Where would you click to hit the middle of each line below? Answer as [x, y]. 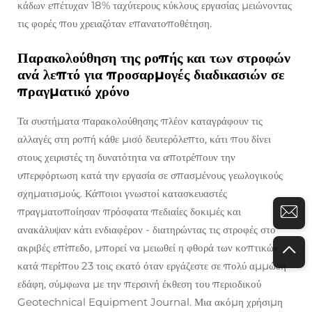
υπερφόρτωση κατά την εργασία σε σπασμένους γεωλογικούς [150, 175]
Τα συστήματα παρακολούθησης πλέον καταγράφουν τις [140, 121]
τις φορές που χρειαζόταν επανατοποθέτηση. [115, 24]
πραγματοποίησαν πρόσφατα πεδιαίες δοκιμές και [129, 212]
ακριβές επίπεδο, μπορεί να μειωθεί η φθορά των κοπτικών [148, 248]
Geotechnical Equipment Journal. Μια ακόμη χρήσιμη [150, 302]
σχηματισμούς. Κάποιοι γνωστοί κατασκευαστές [122, 194]
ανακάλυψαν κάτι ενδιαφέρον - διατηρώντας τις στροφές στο [147, 230]
